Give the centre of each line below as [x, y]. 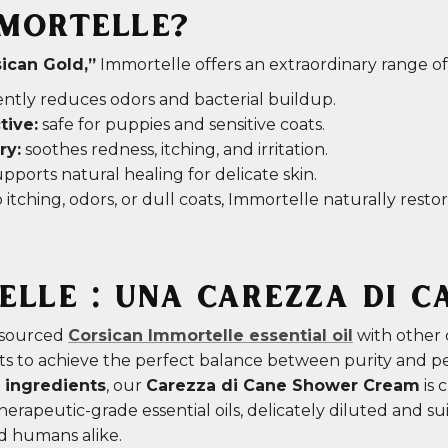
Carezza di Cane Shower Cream [283, 386]
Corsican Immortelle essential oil [210, 336]
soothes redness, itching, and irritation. [174, 150]
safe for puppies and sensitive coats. [181, 125]
